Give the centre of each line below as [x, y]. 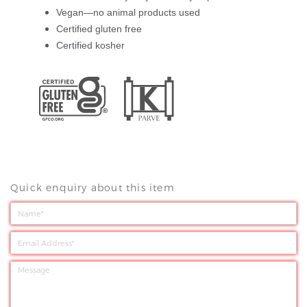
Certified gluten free [99, 29]
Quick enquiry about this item [93, 188]
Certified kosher [90, 46]
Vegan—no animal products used [128, 13]
